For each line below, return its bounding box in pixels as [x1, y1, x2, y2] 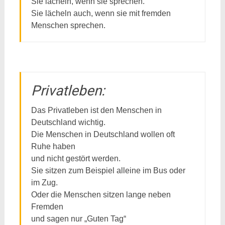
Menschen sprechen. [31, 21, 105, 30]
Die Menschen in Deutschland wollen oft [31, 130, 175, 139]
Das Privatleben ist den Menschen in [31, 106, 162, 115]
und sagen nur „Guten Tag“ [31, 214, 126, 223]
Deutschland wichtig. [31, 118, 105, 127]
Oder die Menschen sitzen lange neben [31, 190, 171, 199]
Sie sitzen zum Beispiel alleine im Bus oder [31, 166, 185, 175]
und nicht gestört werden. [31, 154, 121, 163]
